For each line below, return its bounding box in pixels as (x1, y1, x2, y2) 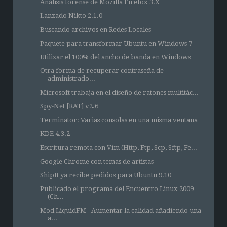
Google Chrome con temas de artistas (40, 157, 154, 165)
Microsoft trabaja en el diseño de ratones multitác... (40, 88, 199, 96)
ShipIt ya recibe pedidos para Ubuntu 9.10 (40, 171, 171, 179)
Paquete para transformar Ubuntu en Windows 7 (40, 39, 192, 47)
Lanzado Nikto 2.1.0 (40, 12, 102, 20)
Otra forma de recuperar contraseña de (40, 67, 164, 75)
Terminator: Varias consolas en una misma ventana (40, 116, 198, 124)
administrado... (47, 74, 95, 83)
